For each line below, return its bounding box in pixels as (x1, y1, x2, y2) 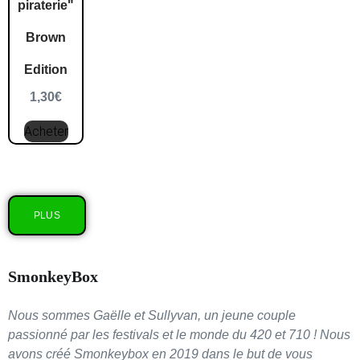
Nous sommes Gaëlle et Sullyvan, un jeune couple (8, 309, 296, 323)
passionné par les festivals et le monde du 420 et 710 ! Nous (8, 328, 350, 342)
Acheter (23, 123, 68, 139)
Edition (24, 62, 68, 76)
